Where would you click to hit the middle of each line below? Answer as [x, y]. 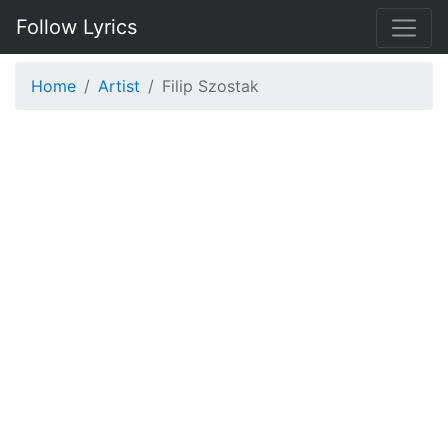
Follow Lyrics [76, 27]
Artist [119, 86]
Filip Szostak [210, 86]
